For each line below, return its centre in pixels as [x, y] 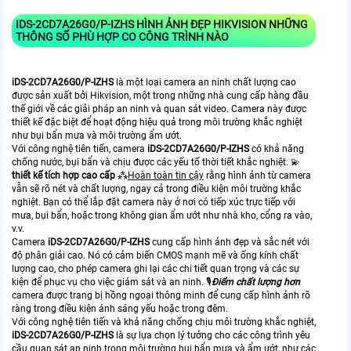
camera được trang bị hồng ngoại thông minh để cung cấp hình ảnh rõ [161, 295]
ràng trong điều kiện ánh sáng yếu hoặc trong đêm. [120, 308]
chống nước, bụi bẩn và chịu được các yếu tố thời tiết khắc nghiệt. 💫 [156, 162]
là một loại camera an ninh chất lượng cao [206, 82]
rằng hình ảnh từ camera [257, 175]
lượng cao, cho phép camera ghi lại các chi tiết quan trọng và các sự [156, 268]
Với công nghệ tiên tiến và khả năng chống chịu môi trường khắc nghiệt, [164, 322]
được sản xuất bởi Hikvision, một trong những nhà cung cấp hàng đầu [160, 95]
